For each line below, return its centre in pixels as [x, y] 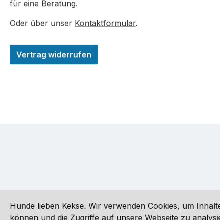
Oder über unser [42, 23]
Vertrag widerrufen [54, 55]
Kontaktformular [105, 23]
